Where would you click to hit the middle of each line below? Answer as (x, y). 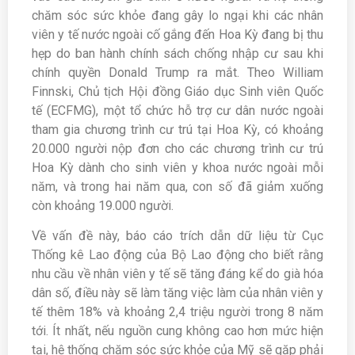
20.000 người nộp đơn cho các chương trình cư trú (177, 148)
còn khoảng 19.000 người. (103, 205)
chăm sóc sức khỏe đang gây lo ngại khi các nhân (177, 15)
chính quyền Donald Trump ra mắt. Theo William (177, 72)
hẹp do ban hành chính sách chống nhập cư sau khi (177, 53)
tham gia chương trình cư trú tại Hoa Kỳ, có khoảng (177, 129)
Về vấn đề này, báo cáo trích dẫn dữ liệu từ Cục (177, 236)
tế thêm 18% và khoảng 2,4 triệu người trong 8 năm (177, 312)
